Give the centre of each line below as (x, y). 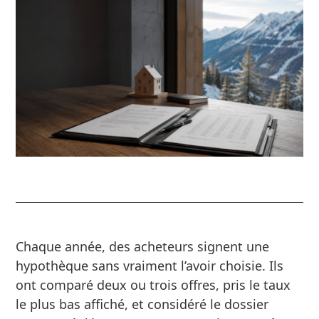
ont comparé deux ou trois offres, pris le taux (153, 284)
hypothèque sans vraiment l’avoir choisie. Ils (150, 265)
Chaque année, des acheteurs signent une (143, 246)
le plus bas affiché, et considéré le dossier (142, 304)
